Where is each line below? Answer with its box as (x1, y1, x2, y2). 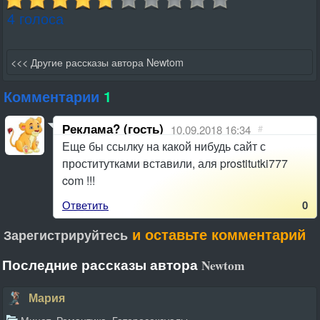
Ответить (62, 196, 109, 212)
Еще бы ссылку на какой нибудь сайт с (62, 137, 266, 154)
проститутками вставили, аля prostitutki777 (62, 154, 288, 171)
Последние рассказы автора (2, 254, 201, 275)
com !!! (62, 171, 95, 189)
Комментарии (4, 85, 104, 106)
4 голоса (7, 7, 64, 29)
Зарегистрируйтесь (4, 225, 128, 244)
